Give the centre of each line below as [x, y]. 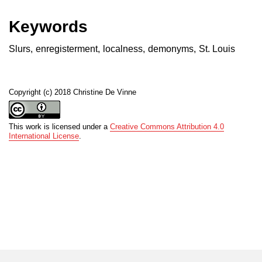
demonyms [171, 49]
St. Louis [217, 49]
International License [44, 136]
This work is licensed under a [59, 127]
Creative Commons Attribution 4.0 [167, 127]
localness [123, 49]
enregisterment [67, 49]
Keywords [48, 27]
